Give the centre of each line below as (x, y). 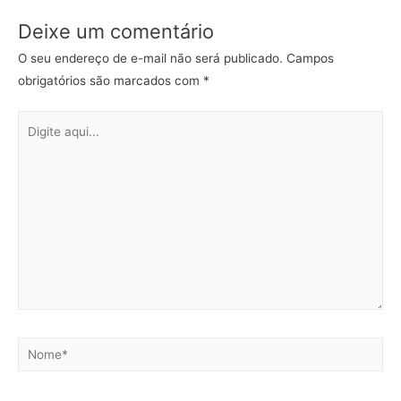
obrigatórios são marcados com (111, 81)
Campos (308, 59)
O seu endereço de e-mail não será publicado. (150, 59)
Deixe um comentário (116, 32)
